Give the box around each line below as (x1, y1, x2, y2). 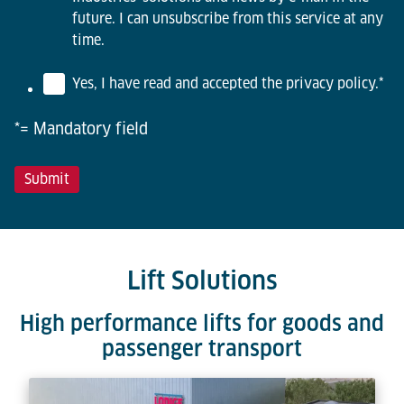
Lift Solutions (126, 265, 278, 295)
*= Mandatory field (14, 119, 148, 138)
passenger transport (102, 335, 302, 362)
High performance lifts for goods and (20, 310, 384, 336)
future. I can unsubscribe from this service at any (72, 10, 383, 27)
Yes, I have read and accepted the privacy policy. (72, 75, 379, 92)
